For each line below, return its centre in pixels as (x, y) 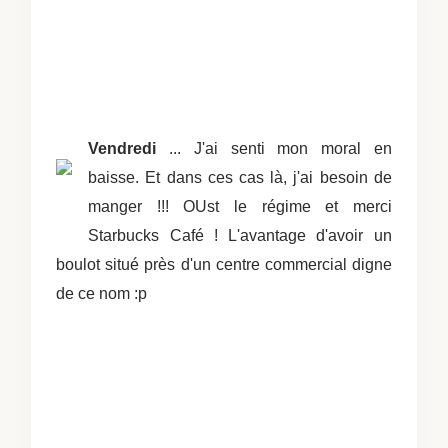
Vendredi (122, 148)
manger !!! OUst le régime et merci (240, 206)
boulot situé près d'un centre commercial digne (224, 264)
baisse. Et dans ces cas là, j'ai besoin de (240, 177)
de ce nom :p (102, 293)
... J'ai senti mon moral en (274, 148)
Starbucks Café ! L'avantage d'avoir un (240, 235)
